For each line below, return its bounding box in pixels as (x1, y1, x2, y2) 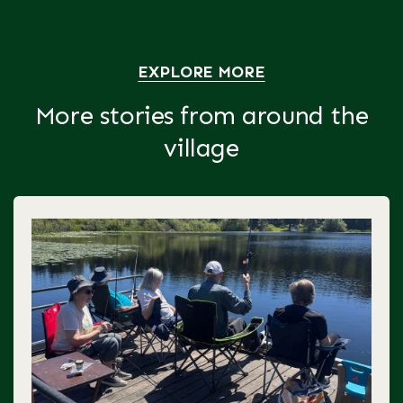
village (164, 133, 239, 164)
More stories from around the (34, 101, 369, 131)
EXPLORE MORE (138, 62, 265, 83)
